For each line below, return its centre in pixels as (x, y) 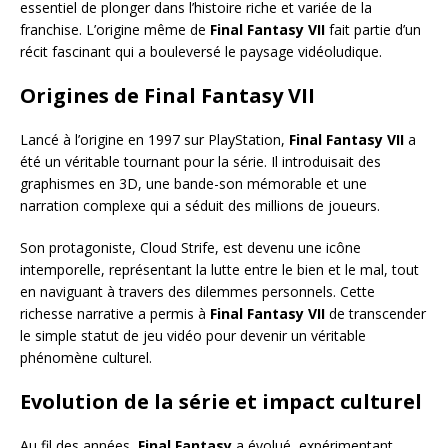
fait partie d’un (373, 29)
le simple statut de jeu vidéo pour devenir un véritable (193, 335)
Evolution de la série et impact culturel (221, 401)
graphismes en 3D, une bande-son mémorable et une (193, 183)
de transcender (375, 313)
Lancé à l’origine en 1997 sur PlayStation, (154, 139)
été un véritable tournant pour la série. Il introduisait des (200, 161)
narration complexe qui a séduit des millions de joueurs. (200, 205)
